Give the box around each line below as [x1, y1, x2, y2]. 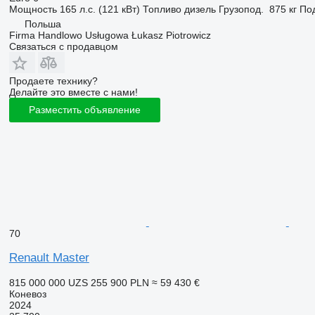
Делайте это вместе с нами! [8, 86, 138, 98]
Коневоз [8, 288, 46, 300]
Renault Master [8, 250, 89, 264]
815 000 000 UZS [8, 276, 88, 288]
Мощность [8, 3, 57, 15]
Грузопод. [218, 3, 264, 15]
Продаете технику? [8, 75, 98, 86]
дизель [184, 3, 216, 15]
